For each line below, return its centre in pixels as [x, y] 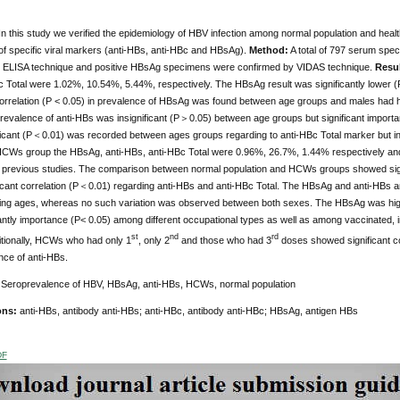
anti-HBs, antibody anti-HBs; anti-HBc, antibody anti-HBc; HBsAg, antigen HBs [188, 311]
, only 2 [154, 240]
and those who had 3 [225, 240]
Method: [268, 50]
